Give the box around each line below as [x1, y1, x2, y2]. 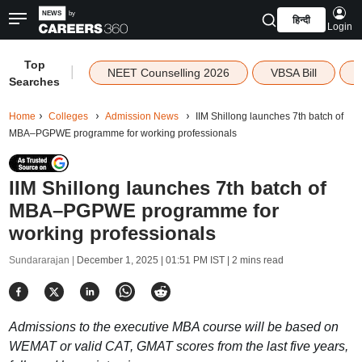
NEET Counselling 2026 [107, 66, 229, 79]
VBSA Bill [270, 66, 317, 79]
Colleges [48, 111, 88, 122]
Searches [9, 75, 61, 88]
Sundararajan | [8, 255, 77, 266]
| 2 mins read [224, 255, 284, 266]
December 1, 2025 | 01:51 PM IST [76, 255, 225, 266]
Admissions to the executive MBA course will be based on [8, 320, 339, 334]
